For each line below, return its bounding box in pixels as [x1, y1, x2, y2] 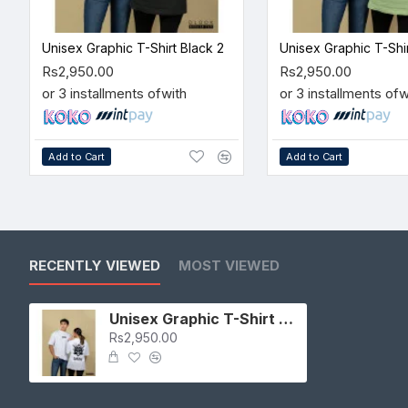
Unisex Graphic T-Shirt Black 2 [42, 40, 224, 56]
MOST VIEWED [178, 257, 280, 275]
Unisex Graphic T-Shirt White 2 [278, 310, 293, 329]
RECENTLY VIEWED [29, 257, 160, 275]
